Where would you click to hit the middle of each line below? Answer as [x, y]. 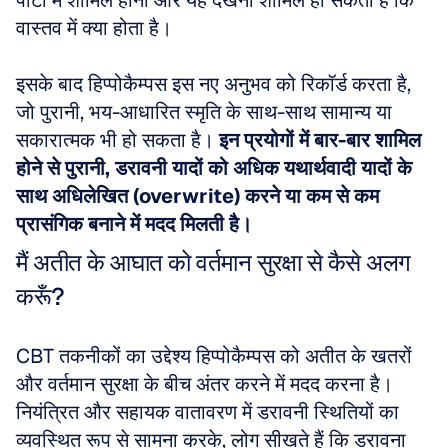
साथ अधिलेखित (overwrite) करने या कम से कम [197, 196]
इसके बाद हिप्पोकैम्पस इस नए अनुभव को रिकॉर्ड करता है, [213, 84]
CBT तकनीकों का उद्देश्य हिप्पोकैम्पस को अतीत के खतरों [214, 356]
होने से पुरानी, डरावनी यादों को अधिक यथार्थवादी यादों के [214, 168]
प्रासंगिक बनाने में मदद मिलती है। [134, 224]
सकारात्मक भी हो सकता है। [117, 140]
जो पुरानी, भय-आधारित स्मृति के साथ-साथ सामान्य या [204, 112]
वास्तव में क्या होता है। [96, 28]
